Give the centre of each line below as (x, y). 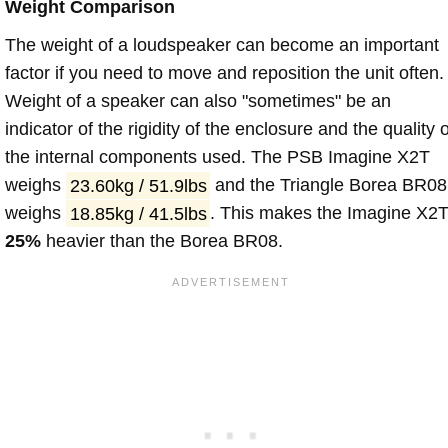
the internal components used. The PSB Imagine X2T (217, 157)
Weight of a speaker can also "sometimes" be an (198, 101)
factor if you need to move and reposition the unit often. (224, 73)
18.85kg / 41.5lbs (138, 213)
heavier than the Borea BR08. (162, 241)
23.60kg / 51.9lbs (138, 185)
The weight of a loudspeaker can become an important (222, 45)
